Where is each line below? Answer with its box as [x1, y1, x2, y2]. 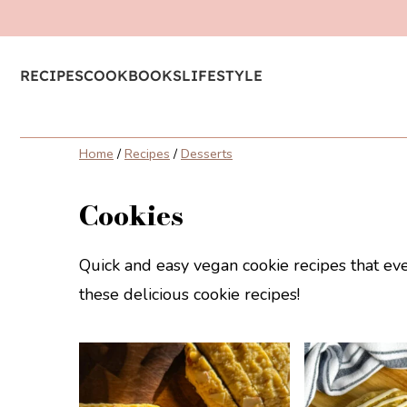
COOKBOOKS [84, 66, 182, 84]
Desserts [181, 144, 233, 163]
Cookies [79, 194, 184, 236]
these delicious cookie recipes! [79, 283, 300, 305]
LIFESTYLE [182, 66, 263, 84]
